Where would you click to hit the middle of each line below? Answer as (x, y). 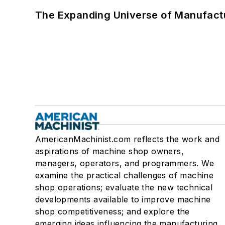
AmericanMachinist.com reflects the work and (128, 139)
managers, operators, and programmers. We (125, 163)
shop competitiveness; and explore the (113, 212)
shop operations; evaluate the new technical (124, 188)
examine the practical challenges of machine (125, 176)
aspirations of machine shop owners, (109, 151)
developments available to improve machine (123, 200)
